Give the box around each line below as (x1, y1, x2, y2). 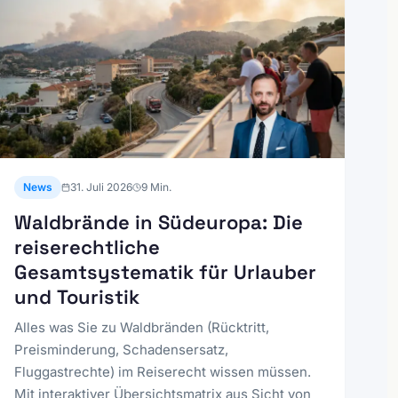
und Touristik (13, 283, 139, 309)
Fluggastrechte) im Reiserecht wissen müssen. (13, 362, 311, 380)
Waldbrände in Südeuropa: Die (13, 209, 303, 235)
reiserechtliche (13, 234, 160, 259)
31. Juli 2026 (69, 179, 132, 194)
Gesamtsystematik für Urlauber (13, 259, 316, 284)
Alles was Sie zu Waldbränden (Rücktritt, (13, 318, 269, 336)
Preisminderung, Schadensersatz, (13, 340, 228, 358)
